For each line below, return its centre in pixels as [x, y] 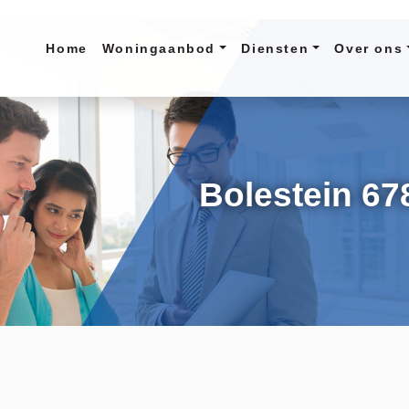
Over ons [369, 48]
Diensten [275, 48]
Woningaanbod [159, 48]
